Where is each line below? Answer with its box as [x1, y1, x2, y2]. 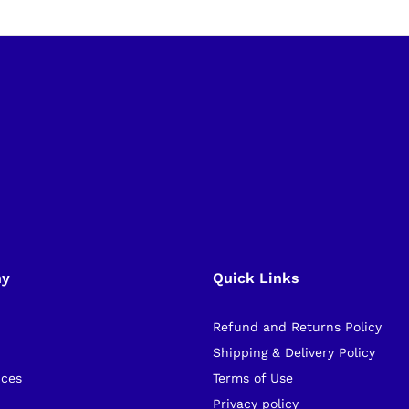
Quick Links [212, 268, 299, 287]
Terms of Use [212, 370, 293, 385]
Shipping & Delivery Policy [212, 344, 375, 360]
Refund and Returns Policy [212, 319, 382, 334]
